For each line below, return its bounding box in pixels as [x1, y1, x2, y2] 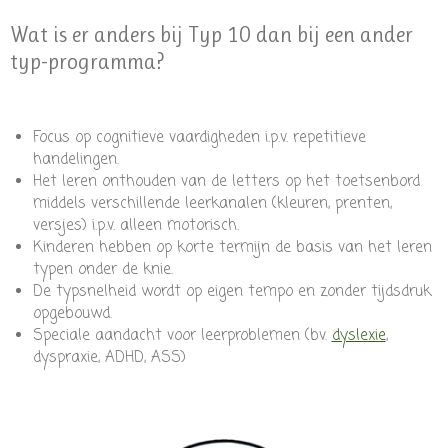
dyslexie [331, 325, 386, 348]
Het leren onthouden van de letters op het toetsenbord [32, 171, 420, 194]
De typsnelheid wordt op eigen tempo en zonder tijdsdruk [32, 281, 431, 304]
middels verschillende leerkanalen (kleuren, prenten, [32, 193, 392, 216]
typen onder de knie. [32, 259, 173, 282]
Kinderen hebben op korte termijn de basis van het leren [32, 237, 432, 260]
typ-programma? [10, 49, 164, 75]
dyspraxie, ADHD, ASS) [32, 347, 186, 370]
